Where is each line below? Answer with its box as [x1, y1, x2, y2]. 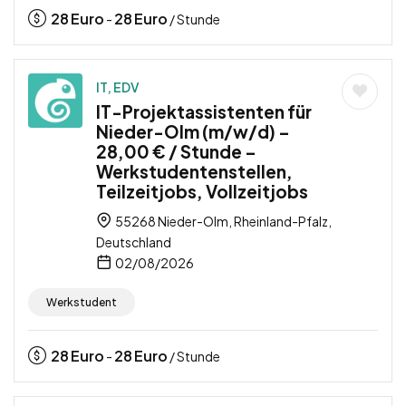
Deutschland [96, 234, 171, 251]
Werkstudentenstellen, [96, 160, 293, 183]
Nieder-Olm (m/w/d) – [96, 121, 290, 143]
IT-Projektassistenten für [96, 101, 312, 123]
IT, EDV [96, 79, 140, 96]
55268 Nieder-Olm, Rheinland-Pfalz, [113, 213, 332, 230]
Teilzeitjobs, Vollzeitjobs [96, 180, 308, 203]
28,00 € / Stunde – [96, 140, 256, 163]
